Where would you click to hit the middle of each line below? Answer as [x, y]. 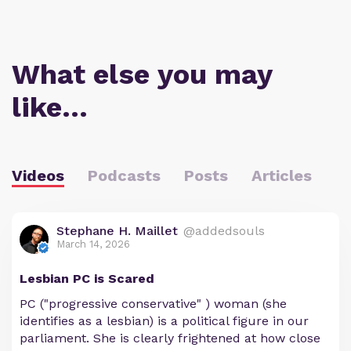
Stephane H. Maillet [117, 231]
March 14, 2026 [93, 244]
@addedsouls [224, 231]
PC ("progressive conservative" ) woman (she [153, 304]
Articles [282, 176]
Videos [38, 176]
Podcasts [124, 176]
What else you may [142, 75]
